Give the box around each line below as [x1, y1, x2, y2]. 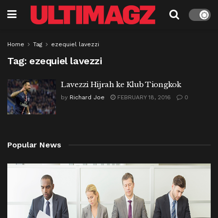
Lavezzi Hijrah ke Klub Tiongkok [61, 80, 182, 89]
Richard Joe [70, 94, 105, 101]
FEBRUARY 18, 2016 [115, 94, 171, 101]
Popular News [7, 140, 61, 149]
